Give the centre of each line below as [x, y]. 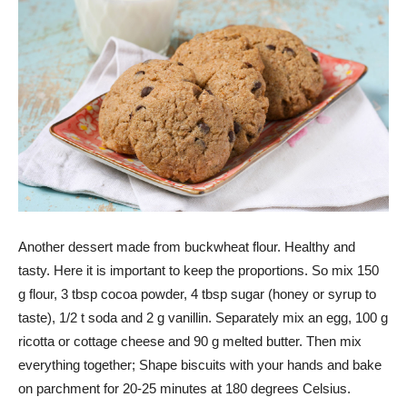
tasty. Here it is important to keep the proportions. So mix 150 [199, 270]
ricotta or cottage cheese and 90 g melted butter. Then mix [190, 341]
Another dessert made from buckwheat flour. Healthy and [187, 246]
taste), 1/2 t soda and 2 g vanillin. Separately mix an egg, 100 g [203, 317]
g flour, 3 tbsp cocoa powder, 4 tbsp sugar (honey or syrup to [197, 293]
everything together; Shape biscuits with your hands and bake [200, 364]
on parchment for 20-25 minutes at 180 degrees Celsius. [184, 388]
